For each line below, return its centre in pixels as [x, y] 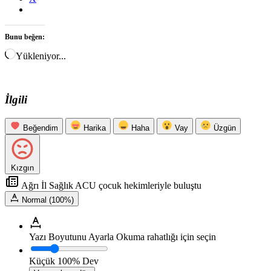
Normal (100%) [48, 200]
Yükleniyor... [41, 56]
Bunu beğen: [25, 37]
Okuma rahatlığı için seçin [166, 237]
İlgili [16, 100]
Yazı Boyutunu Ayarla [71, 237]
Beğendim [41, 128]
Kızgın [22, 168]
